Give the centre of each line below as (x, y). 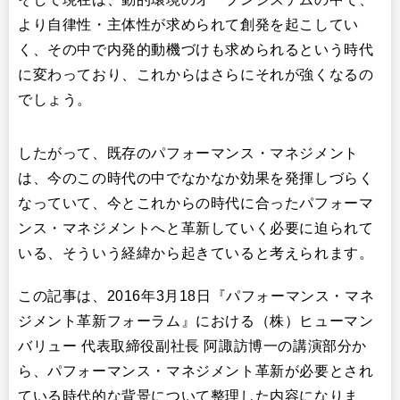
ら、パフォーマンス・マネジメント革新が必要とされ (196, 371)
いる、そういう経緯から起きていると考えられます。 (196, 253)
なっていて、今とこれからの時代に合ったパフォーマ (196, 203)
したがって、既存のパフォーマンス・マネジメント (188, 153)
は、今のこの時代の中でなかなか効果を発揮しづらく (196, 178)
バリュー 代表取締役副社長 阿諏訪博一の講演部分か (193, 346)
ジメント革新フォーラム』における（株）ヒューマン (196, 321)
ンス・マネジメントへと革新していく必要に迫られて (196, 228)
